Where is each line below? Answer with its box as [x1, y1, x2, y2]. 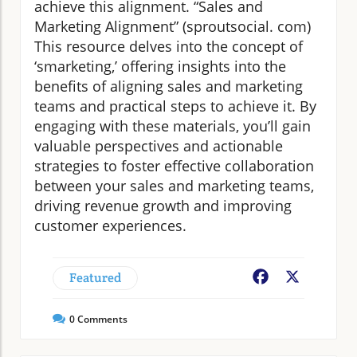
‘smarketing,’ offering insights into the [34, 57, 286, 76]
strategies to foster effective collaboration [34, 156, 314, 176]
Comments [75, 312, 127, 327]
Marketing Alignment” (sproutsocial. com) [34, 17, 311, 37]
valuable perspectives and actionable [34, 136, 283, 156]
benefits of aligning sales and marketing [34, 76, 303, 96]
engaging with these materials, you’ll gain [34, 116, 311, 136]
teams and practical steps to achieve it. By [34, 96, 316, 116]
